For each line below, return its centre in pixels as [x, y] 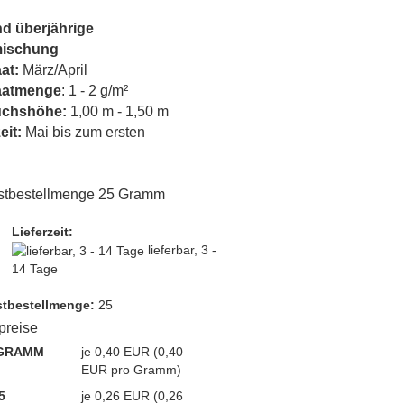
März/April [55, 70]
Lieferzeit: [42, 232]
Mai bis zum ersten [85, 132]
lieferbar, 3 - [182, 250]
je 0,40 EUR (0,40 [132, 351]
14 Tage [34, 269]
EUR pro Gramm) [131, 369]
